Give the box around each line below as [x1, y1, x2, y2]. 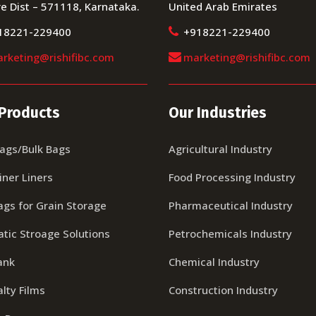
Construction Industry [169, 283, 278, 297]
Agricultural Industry [169, 142, 272, 156]
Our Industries [169, 104, 267, 122]
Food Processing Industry [169, 170, 296, 184]
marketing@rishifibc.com [183, 50, 310, 64]
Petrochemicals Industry [169, 226, 292, 241]
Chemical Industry [169, 255, 260, 269]
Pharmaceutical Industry [169, 198, 293, 212]
